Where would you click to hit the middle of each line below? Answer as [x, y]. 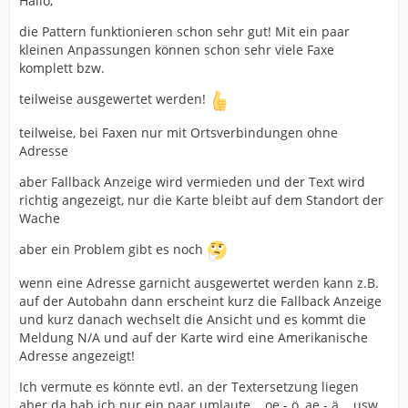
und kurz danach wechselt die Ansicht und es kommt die [193, 319]
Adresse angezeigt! [77, 355]
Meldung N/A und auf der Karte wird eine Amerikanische [194, 337]
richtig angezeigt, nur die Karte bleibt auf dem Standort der [201, 199]
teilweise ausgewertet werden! [114, 98]
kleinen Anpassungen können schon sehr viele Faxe [177, 49]
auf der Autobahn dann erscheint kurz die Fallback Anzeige [200, 301]
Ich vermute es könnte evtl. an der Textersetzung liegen [189, 386]
